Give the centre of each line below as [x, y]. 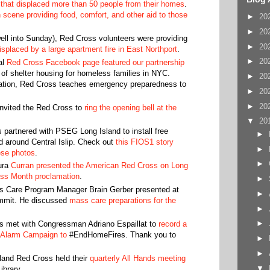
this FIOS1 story [144, 142]
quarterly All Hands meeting [137, 258]
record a [172, 224]
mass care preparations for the [122, 200]
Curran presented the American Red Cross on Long [99, 166]
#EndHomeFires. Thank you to [121, 234]
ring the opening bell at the [130, 107]
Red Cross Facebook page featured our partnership [95, 62]
